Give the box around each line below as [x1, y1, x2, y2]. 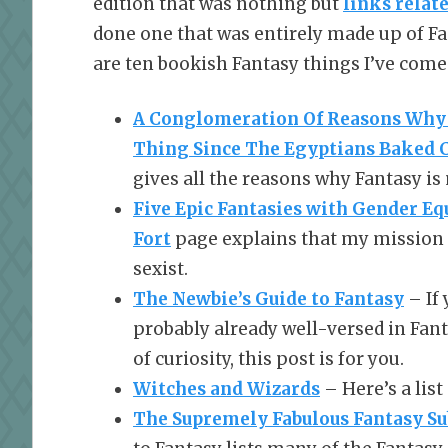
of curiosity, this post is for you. [133, 348, 404, 371]
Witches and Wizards [133, 378, 320, 401]
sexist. [133, 258, 188, 281]
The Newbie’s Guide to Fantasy [133, 288, 404, 311]
